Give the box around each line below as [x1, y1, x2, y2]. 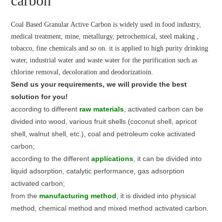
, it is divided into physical [116, 192, 196, 200]
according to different [11, 105, 80, 113]
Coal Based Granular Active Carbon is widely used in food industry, [11, 21, 202, 28]
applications [91, 155, 134, 163]
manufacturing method [39, 192, 117, 200]
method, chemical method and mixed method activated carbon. [11, 204, 209, 212]
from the [11, 192, 40, 200]
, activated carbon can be [124, 105, 204, 113]
